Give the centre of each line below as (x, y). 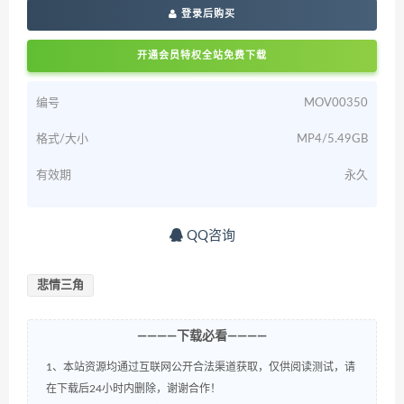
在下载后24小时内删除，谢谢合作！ (133, 388)
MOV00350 (336, 103)
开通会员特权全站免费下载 (202, 55)
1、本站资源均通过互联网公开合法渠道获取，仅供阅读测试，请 (201, 367)
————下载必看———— (202, 336)
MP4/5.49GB (332, 139)
